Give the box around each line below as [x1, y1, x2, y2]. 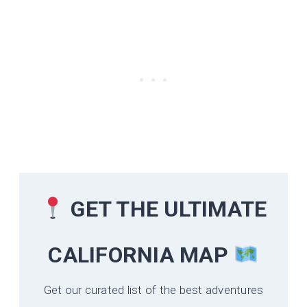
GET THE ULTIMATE [71, 196, 267, 223]
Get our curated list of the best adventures [43, 283, 264, 297]
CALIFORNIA [48, 242, 174, 269]
